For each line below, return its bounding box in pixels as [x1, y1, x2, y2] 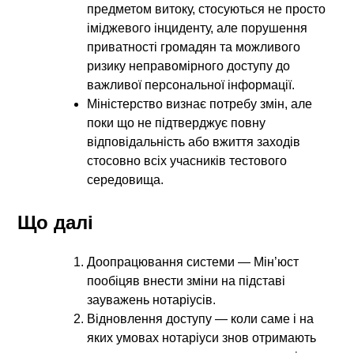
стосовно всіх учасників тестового [87, 154, 288, 168]
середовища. [87, 173, 164, 187]
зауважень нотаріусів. [87, 293, 217, 307]
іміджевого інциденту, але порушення [87, 21, 308, 36]
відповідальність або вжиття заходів [87, 135, 301, 149]
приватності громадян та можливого [87, 40, 301, 55]
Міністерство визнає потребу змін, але [87, 97, 313, 111]
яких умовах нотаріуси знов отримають [87, 331, 317, 345]
